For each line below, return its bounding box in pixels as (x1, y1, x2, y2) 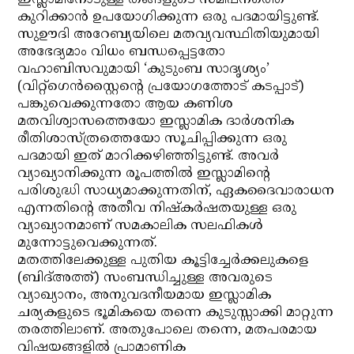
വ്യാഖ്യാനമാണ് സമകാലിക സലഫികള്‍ (17, 217, 264, 235)
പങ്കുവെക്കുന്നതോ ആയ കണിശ (17, 96, 234, 113)
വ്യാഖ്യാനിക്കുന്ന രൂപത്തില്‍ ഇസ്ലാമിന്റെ (17, 165, 271, 183)
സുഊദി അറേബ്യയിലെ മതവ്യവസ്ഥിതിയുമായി (17, 26, 320, 43)
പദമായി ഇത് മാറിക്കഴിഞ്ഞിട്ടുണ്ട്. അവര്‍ (17, 148, 280, 165)
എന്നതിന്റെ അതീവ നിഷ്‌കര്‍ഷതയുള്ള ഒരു (17, 200, 297, 217)
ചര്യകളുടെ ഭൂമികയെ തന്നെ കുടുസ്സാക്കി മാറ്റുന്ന (17, 304, 334, 322)
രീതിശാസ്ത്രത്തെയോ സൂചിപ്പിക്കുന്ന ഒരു (17, 130, 288, 148)
